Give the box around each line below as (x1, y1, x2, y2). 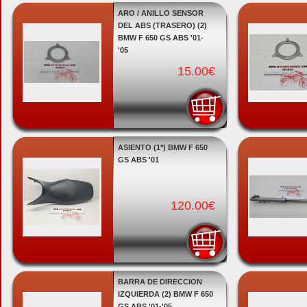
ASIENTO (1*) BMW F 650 (117, 143, 208, 151)
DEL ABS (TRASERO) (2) (117, 21, 207, 29)
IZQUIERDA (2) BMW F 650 (117, 290, 213, 298)
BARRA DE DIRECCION (117, 278, 202, 286)
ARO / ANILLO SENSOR (117, 9, 204, 17)
